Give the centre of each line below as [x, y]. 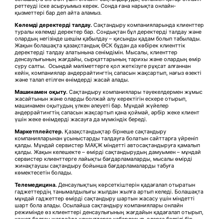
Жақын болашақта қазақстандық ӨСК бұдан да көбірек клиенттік [100, 45]
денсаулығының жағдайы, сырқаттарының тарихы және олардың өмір [108, 59]
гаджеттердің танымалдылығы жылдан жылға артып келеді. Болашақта [109, 191]
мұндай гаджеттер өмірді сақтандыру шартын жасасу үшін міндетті [105, 198]
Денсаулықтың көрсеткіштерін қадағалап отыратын [126, 185]
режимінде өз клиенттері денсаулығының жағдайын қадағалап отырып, [109, 212]
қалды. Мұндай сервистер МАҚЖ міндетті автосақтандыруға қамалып [107, 145]
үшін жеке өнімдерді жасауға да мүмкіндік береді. [81, 119]
